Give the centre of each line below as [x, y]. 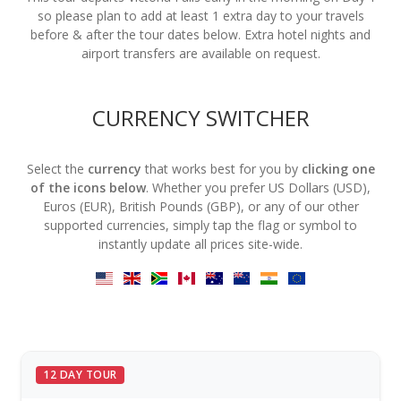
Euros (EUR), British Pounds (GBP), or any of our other [200, 207]
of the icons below [88, 188]
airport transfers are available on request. [200, 54]
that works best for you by [221, 169]
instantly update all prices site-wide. [200, 244]
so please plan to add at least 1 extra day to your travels [200, 16]
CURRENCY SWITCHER [200, 118]
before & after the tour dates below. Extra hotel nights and [200, 35]
